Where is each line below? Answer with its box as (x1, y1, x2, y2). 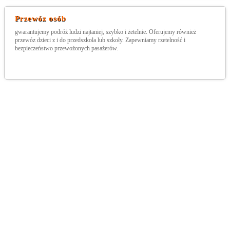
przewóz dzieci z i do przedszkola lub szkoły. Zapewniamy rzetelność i (15, 37, 185, 43)
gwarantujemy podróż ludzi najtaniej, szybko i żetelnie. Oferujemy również (15, 29, 196, 35)
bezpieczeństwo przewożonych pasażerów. (15, 45, 118, 51)
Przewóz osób (15, 14, 66, 23)
